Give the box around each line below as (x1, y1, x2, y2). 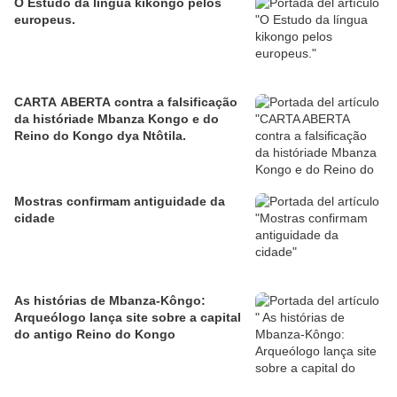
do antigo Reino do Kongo (14, 327, 175, 342)
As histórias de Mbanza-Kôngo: (14, 293, 206, 308)
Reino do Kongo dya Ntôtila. (14, 128, 186, 144)
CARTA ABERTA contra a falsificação (14, 95, 237, 110)
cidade (14, 211, 55, 226)
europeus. (14, 12, 75, 27)
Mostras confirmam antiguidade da (14, 194, 225, 209)
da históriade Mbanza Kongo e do (14, 112, 219, 127)
